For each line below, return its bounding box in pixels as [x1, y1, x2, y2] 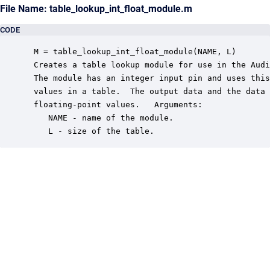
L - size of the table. [29, 127, 154, 136]
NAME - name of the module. [29, 113, 174, 122]
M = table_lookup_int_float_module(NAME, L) [29, 47, 236, 56]
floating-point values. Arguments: [29, 100, 202, 109]
